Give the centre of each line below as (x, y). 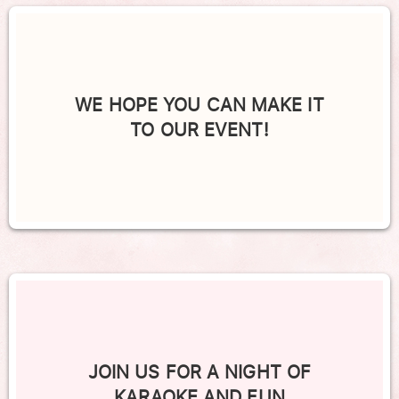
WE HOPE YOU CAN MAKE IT (199, 105)
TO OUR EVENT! (199, 130)
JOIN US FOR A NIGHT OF (199, 372)
